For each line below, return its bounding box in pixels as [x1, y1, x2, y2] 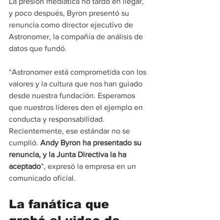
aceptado [9, 162, 41, 170]
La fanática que [9, 197, 113, 211]
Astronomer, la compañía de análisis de [9, 32, 145, 41]
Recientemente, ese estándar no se [9, 126, 132, 135]
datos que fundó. [9, 44, 67, 53]
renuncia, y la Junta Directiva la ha [9, 150, 128, 159]
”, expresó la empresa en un [41, 162, 138, 170]
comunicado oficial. [9, 173, 76, 182]
